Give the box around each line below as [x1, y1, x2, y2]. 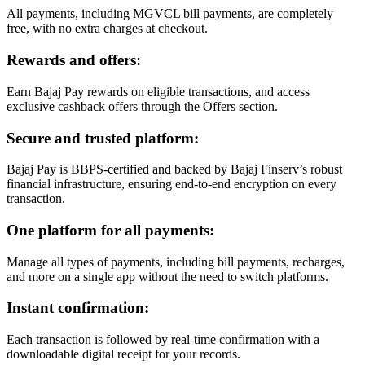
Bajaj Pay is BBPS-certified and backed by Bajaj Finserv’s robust [7, 162, 342, 177]
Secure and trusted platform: [7, 129, 199, 147]
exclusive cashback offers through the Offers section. [7, 99, 278, 113]
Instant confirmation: [7, 299, 149, 317]
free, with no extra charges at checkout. [7, 21, 208, 36]
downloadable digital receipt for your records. [7, 347, 240, 362]
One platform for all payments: [7, 221, 214, 239]
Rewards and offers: [7, 51, 141, 69]
